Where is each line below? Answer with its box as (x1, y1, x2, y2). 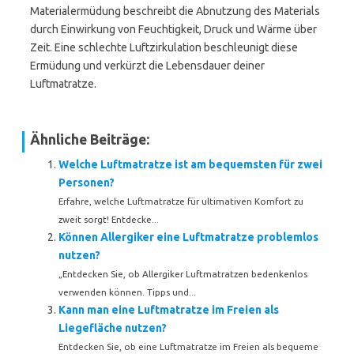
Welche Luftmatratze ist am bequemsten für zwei (58, 158, 322, 171)
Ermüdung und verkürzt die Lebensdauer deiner (30, 59, 265, 72)
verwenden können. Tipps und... (58, 287, 196, 297)
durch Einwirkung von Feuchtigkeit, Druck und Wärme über (30, 23, 317, 36)
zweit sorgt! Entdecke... (58, 214, 159, 224)
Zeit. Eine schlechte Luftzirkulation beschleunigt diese (30, 41, 298, 54)
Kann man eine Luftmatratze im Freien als (58, 303, 279, 316)
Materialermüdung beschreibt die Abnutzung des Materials (30, 5, 320, 17)
